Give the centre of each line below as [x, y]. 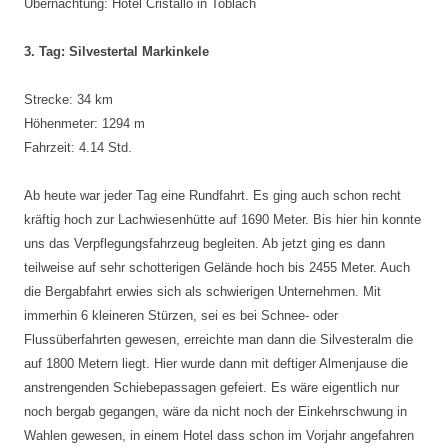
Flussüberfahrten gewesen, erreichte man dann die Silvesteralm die [218, 339]
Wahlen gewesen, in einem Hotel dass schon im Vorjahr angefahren [219, 435]
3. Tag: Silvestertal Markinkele [116, 51]
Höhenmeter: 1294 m [84, 123]
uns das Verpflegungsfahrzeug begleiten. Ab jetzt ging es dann [204, 243]
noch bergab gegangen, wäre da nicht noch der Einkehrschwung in [215, 411]
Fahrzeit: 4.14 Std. [78, 147]
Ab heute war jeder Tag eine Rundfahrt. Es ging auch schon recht [212, 195]
